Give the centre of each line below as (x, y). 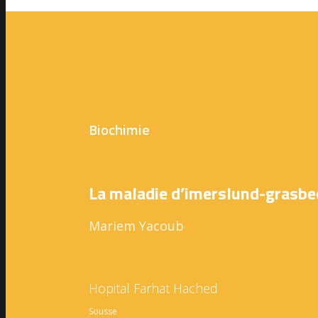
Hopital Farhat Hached (153, 288)
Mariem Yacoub (136, 225)
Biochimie (119, 130)
